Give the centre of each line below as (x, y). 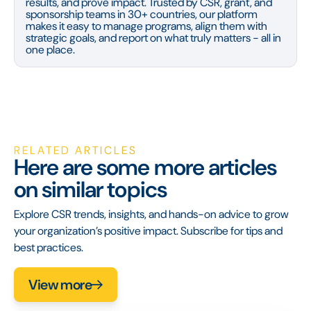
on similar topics (90, 189)
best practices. (49, 247)
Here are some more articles (145, 167)
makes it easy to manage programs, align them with (146, 26)
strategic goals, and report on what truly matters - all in (153, 37)
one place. (50, 49)
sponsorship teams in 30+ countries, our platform (142, 14)
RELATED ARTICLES (76, 150)
